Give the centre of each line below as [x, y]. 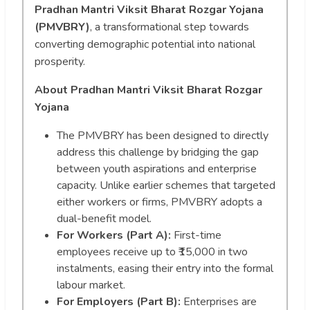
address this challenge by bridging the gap [158, 153]
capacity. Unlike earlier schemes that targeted [166, 186]
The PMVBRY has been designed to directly [163, 136]
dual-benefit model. [104, 219]
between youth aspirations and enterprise [157, 169]
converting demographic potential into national [145, 45]
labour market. [91, 285]
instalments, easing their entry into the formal [165, 269]
